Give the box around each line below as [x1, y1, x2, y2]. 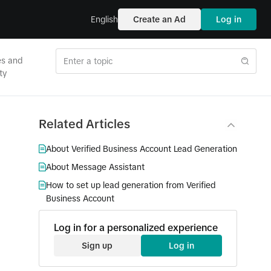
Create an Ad [133, 15, 186, 24]
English [91, 14, 118, 24]
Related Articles [39, 117, 130, 131]
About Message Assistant [46, 162, 145, 172]
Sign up [82, 241, 113, 250]
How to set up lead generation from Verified [46, 180, 215, 190]
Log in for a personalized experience [54, 222, 218, 233]
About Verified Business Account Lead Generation [46, 144, 237, 154]
